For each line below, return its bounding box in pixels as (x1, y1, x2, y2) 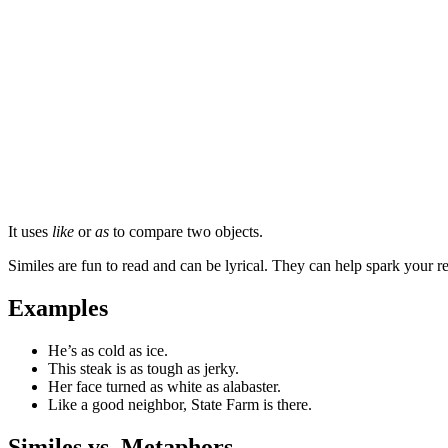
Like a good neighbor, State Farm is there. (48, 395, 312, 413)
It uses (8, 222, 52, 240)
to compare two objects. (113, 222, 263, 240)
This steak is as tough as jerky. (48, 359, 239, 377)
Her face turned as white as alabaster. (48, 377, 281, 395)
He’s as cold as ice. (48, 341, 168, 359)
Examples (8, 294, 108, 321)
